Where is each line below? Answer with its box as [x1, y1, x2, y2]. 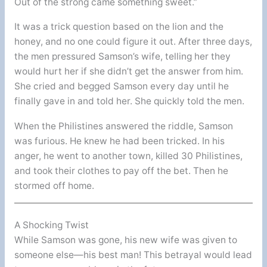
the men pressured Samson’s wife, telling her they [14, 51, 231, 63]
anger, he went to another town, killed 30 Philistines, [14, 150, 243, 162]
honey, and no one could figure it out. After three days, [14, 36, 252, 48]
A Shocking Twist [14, 219, 89, 231]
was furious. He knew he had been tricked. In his [14, 135, 225, 147]
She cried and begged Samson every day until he [14, 80, 229, 92]
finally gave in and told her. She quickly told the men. [14, 95, 244, 107]
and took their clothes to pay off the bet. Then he [14, 164, 228, 176]
